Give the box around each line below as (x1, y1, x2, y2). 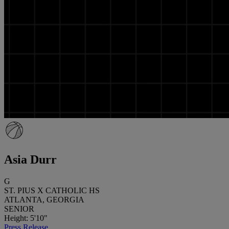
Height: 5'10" (4, 213, 48, 222)
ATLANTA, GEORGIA (4, 195, 84, 204)
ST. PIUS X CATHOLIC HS (4, 186, 100, 195)
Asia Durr (4, 152, 57, 166)
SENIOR (4, 204, 34, 213)
